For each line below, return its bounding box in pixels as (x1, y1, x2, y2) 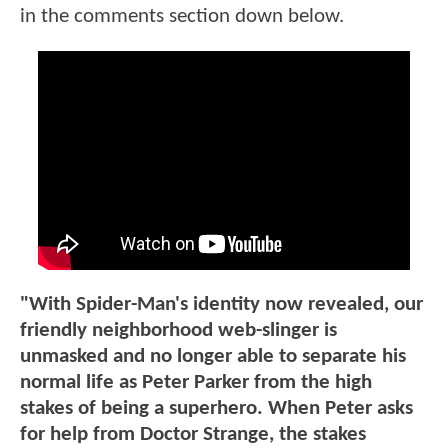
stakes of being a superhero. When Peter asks (20, 397, 413, 419)
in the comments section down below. (20, 5, 344, 27)
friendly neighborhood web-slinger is (20, 319, 337, 341)
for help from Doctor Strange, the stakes (20, 423, 366, 445)
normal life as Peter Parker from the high (20, 371, 372, 393)
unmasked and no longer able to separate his (20, 345, 406, 367)
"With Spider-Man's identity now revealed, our (20, 293, 423, 315)
